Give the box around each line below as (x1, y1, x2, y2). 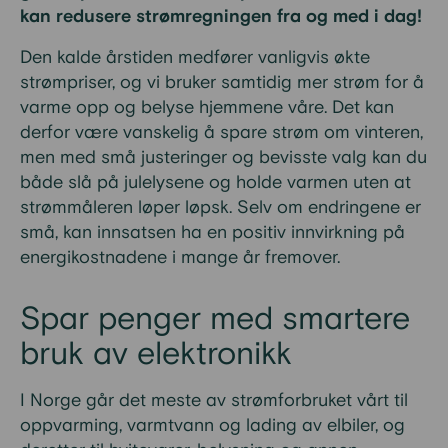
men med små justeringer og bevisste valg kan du (20, 146, 427, 169)
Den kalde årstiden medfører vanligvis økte (20, 46, 370, 69)
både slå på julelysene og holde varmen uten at (20, 171, 411, 194)
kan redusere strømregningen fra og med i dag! (20, 5, 422, 28)
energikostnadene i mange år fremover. (20, 246, 340, 269)
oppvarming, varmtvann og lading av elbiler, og (20, 414, 405, 437)
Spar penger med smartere (20, 299, 410, 340)
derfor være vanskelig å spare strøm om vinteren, (20, 121, 423, 144)
